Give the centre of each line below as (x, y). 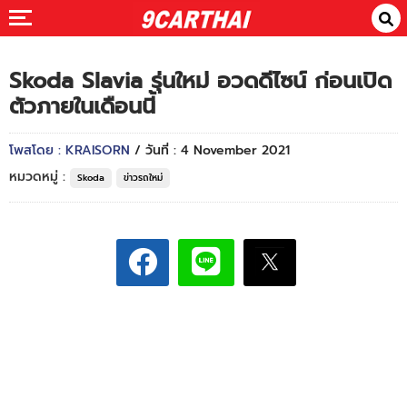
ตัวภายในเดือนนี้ (82, 106)
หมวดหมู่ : (40, 177)
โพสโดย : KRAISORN (72, 150)
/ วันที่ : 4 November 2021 (212, 150)
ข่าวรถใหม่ (143, 178)
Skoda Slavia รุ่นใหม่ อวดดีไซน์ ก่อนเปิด (200, 81)
